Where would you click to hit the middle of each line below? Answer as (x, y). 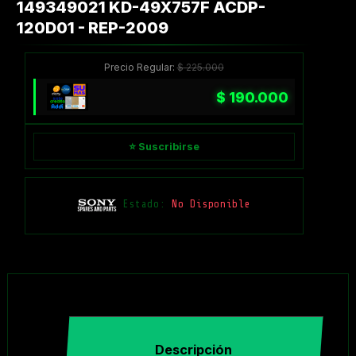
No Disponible (211, 204)
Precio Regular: (140, 68)
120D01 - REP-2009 (92, 28)
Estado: (147, 204)
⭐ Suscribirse (164, 147)
